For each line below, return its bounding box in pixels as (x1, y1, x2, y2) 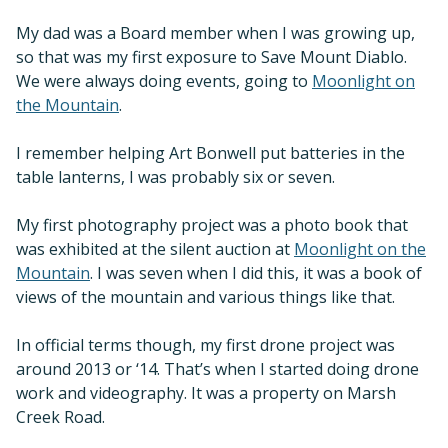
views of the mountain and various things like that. (16, 286, 395, 309)
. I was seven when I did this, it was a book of (90, 262, 422, 285)
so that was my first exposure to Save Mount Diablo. (16, 46, 407, 69)
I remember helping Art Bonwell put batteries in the (16, 142, 405, 165)
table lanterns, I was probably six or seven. (16, 166, 335, 189)
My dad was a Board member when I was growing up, (16, 22, 415, 45)
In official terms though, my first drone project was (16, 334, 395, 357)
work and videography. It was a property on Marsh (16, 382, 396, 405)
